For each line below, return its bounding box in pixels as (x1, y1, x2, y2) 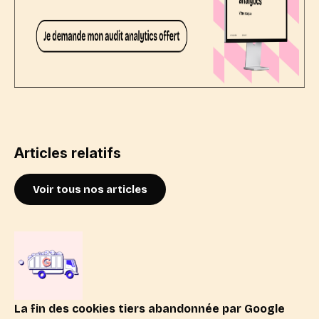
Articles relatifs (14, 144, 121, 162)
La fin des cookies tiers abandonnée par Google (14, 301, 285, 315)
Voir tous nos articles (33, 182, 147, 196)
